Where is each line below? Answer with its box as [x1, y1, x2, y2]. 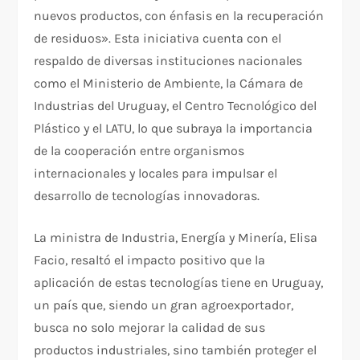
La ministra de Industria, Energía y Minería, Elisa [34, 229, 318, 245]
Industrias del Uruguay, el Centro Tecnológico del [34, 97, 317, 113]
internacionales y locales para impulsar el [34, 165, 278, 181]
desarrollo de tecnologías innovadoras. [34, 187, 260, 203]
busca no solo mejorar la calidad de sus [34, 319, 266, 335]
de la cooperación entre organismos [34, 142, 245, 158]
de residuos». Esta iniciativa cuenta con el [34, 30, 282, 46]
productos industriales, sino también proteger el [34, 342, 317, 358]
